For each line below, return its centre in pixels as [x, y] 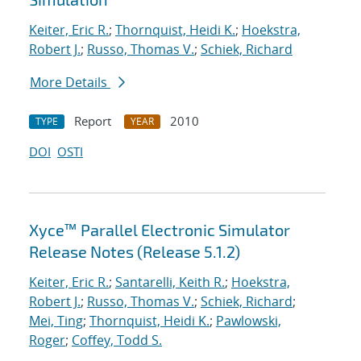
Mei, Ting [56, 321]
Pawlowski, [249, 321]
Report [93, 121]
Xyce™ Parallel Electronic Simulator [160, 230]
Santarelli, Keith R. [170, 282]
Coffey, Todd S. [117, 340]
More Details [70, 83]
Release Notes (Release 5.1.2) [135, 252]
